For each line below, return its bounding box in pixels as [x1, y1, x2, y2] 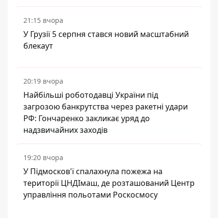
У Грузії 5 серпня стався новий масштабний [23, 29, 189, 39]
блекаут [23, 40, 53, 51]
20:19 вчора [23, 76, 63, 86]
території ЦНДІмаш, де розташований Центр [23, 178, 195, 188]
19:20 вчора [23, 153, 63, 162]
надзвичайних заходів [23, 125, 108, 135]
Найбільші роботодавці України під [23, 90, 158, 100]
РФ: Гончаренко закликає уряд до [23, 113, 150, 124]
